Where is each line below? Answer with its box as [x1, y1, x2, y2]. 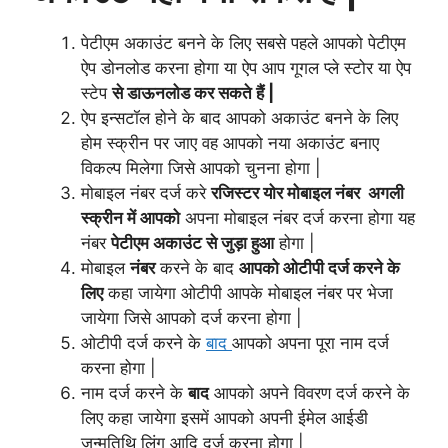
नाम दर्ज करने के [81, 382, 188, 403]
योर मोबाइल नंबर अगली [259, 182, 404, 203]
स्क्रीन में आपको [81, 207, 180, 228]
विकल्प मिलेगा [81, 157, 168, 178]
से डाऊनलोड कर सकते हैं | [112, 82, 274, 103]
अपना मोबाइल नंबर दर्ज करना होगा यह [180, 207, 415, 228]
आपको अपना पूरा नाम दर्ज [232, 332, 389, 353]
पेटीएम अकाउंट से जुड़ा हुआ [111, 232, 274, 253]
